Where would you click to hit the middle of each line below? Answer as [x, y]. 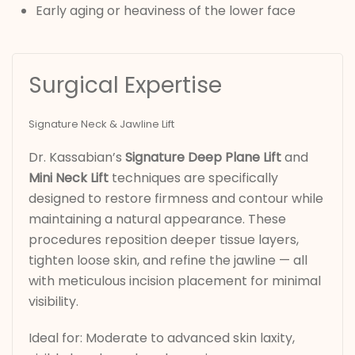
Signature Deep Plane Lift [203, 158]
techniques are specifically [193, 178]
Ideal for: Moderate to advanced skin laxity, [162, 338]
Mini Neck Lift [69, 178]
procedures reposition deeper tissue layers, [164, 240]
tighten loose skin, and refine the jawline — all [168, 261]
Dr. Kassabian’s [77, 158]
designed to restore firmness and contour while [176, 199]
